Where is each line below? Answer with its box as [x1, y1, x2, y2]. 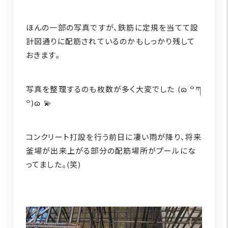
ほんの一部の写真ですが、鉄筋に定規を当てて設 [25, 22, 199, 33]
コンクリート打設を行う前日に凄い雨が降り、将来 [25, 132, 202, 142]
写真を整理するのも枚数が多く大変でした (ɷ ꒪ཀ [25, 84, 202, 94]
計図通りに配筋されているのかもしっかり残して [25, 36, 195, 46]
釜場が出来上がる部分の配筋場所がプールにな [25, 146, 196, 156]
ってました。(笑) [25, 159, 81, 169]
